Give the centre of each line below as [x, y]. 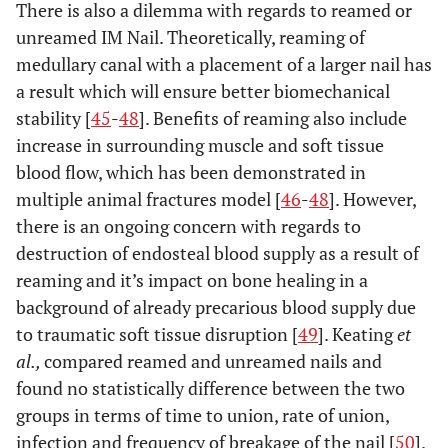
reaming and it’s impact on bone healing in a [192, 280]
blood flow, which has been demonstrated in [191, 172]
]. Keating [357, 334]
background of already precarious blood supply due [216, 307]
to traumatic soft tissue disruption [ [157, 334]
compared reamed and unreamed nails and [213, 361]
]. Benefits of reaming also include [273, 118]
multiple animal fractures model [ [148, 199]
